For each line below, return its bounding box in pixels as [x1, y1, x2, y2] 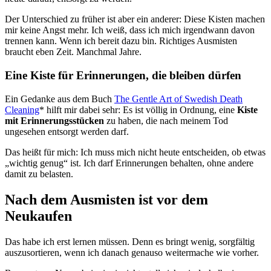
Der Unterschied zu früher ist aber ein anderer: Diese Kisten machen [5, 14, 265, 25]
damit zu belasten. [5, 168, 73, 179]
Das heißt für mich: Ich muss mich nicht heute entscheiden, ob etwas [5, 146, 266, 157]
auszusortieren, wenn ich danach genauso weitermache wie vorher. [5, 247, 259, 258]
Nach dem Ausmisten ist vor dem [5, 191, 208, 207]
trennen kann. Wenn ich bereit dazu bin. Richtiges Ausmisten [5, 36, 237, 47]
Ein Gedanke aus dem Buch [5, 93, 114, 104]
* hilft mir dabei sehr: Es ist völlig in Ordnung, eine [39, 104, 237, 115]
